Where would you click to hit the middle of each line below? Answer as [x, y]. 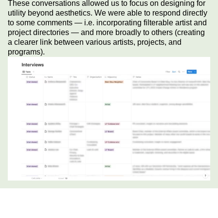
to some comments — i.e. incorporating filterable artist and [107, 22]
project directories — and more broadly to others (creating [106, 32]
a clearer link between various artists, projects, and [95, 42]
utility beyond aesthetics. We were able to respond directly [108, 13]
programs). [26, 52]
